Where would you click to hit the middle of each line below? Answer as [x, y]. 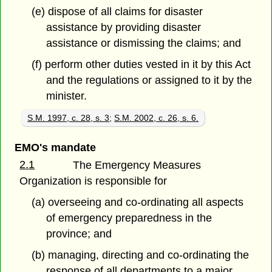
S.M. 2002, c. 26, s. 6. [157, 118]
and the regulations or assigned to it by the [149, 80]
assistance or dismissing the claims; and [144, 43]
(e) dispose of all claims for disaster [117, 12]
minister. [67, 96]
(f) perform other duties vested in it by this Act [141, 65]
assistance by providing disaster [124, 28]
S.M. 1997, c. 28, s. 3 [69, 118]
